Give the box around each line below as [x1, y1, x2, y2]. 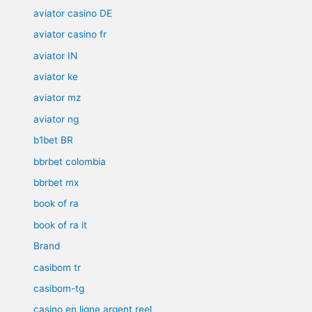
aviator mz [33, 92, 81, 104]
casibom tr [33, 261, 81, 273]
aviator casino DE [33, 7, 113, 19]
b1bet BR [33, 134, 74, 146]
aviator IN [33, 49, 78, 61]
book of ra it [33, 219, 88, 231]
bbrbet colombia [33, 155, 107, 167]
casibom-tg [33, 283, 85, 295]
